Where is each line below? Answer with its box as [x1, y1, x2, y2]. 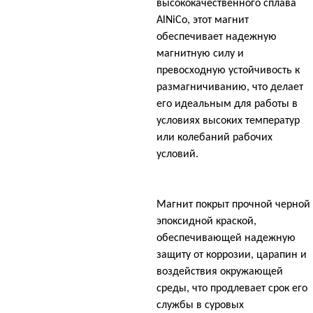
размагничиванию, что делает [156, 81, 303, 93]
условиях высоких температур [156, 115, 300, 126]
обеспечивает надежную [156, 31, 277, 43]
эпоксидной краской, [156, 215, 256, 227]
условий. [156, 148, 198, 160]
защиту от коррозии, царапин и [156, 249, 307, 261]
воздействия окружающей [156, 265, 283, 277]
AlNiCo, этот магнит [156, 14, 249, 26]
